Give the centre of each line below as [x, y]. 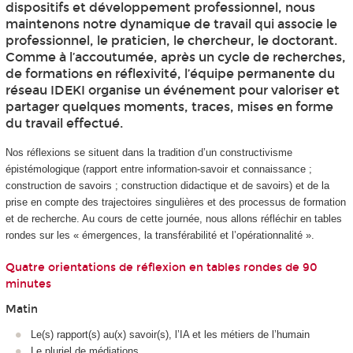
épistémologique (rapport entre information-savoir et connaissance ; [158, 169]
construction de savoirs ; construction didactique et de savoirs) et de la [167, 186]
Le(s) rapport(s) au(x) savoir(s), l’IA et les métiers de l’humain [170, 335]
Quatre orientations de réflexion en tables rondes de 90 [161, 267]
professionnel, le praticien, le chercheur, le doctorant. [171, 41]
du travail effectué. [64, 124]
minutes [28, 284]
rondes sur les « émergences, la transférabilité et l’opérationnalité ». [160, 236]
